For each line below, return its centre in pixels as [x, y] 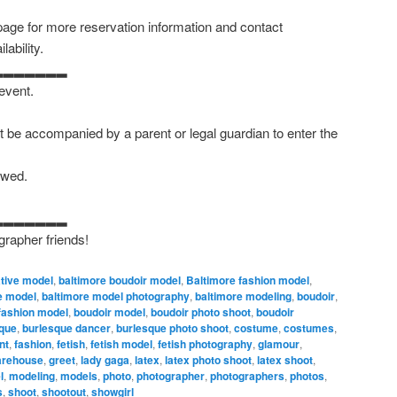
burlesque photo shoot [172, 327]
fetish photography [205, 343]
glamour [279, 343]
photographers [247, 375]
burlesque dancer [66, 327]
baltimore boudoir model [120, 280]
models [79, 375]
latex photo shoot [208, 359]
